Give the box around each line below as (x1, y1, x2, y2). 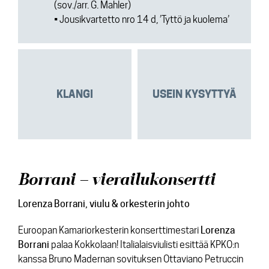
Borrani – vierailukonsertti (18, 169, 215, 190)
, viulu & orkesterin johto (85, 198, 190, 210)
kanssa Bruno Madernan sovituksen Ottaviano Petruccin (18, 253, 243, 265)
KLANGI (56, 88, 93, 100)
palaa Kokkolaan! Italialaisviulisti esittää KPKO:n (49, 239, 239, 250)
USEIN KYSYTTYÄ (152, 88, 237, 100)
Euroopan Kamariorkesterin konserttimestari (18, 225, 201, 236)
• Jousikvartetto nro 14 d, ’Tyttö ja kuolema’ (54, 14, 229, 25)
